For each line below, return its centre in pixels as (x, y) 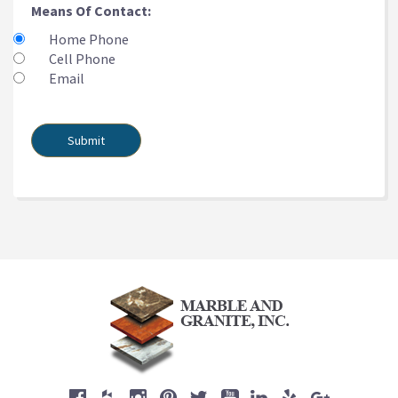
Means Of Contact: (91, 11)
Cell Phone (82, 59)
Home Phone (89, 39)
